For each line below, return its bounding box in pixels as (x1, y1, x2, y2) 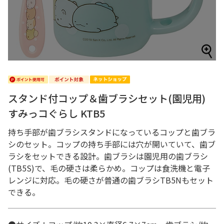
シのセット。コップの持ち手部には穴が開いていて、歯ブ (8, 138, 215, 150)
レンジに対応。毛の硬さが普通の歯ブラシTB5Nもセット (8, 174, 213, 186)
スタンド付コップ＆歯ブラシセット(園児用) (8, 91, 205, 105)
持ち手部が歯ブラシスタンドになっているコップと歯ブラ (8, 126, 215, 138)
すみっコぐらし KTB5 (8, 106, 105, 120)
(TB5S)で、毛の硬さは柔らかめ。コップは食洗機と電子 (8, 162, 210, 174)
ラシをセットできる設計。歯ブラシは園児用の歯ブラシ (8, 150, 208, 162)
